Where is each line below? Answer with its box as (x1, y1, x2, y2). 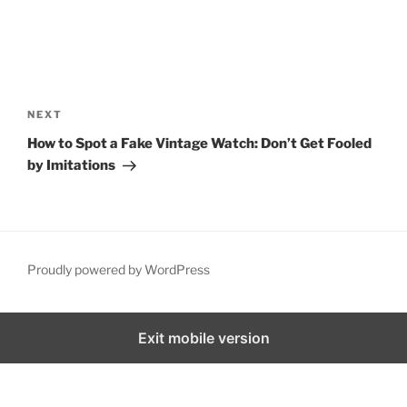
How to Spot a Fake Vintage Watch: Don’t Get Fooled (27, 134, 372, 152)
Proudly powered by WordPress (27, 261, 210, 277)
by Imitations (27, 156, 115, 174)
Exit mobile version (137, 329, 270, 348)
